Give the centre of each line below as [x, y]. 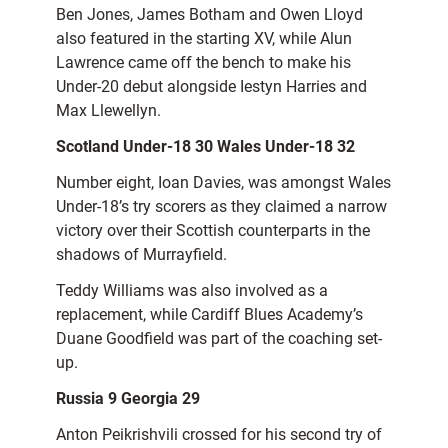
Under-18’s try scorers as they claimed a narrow [221, 207]
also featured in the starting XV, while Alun [204, 39]
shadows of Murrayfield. [141, 255]
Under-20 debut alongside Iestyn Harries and [211, 87]
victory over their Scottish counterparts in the [213, 231]
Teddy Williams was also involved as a [192, 291]
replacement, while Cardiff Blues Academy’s [209, 315]
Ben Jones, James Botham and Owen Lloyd [209, 15]
